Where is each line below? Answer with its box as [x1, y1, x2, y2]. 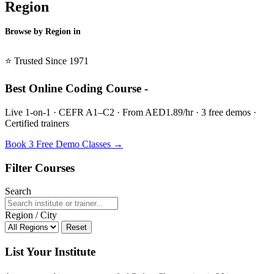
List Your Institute [5, 245, 95, 259]
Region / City [5, 210, 57, 221]
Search [5, 186, 31, 197]
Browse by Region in [5, 27, 81, 37]
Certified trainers [5, 117, 69, 128]
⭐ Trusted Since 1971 [5, 56, 89, 67]
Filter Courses [5, 161, 75, 174]
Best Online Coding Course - [5, 82, 148, 95]
